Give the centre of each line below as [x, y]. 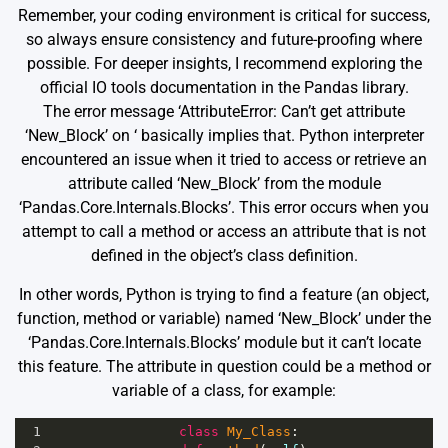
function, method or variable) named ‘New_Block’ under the [224, 319]
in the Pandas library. [332, 88]
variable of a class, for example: [224, 391]
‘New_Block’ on [79, 136]
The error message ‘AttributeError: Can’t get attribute [224, 112]
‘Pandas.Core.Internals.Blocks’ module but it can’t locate [224, 343]
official [65, 88]
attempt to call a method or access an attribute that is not [224, 232]
